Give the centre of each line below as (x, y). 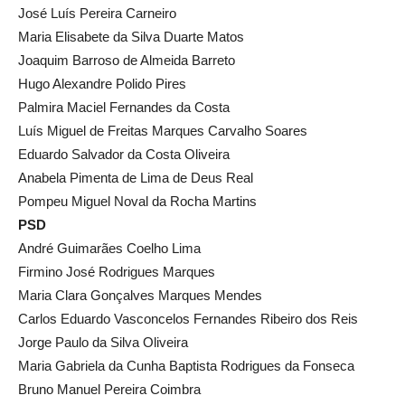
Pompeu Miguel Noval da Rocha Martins (137, 202)
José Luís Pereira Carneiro (97, 14)
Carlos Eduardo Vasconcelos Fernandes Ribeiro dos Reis (188, 319)
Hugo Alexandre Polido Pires (102, 84)
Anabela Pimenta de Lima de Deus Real (136, 178)
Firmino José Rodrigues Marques (117, 272)
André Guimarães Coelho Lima (109, 249)
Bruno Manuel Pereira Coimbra (109, 390)
